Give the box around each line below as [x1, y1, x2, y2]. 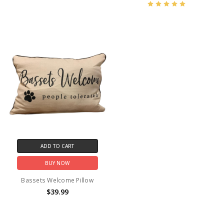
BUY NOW [45, 159, 70, 167]
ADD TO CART [40, 142, 74, 150]
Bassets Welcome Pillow [21, 176, 93, 185]
